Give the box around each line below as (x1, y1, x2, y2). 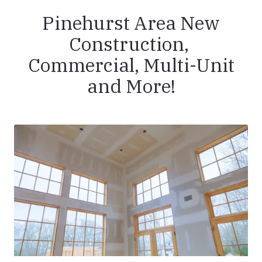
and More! (87, 74, 175, 99)
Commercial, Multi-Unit (27, 53, 235, 78)
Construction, (69, 32, 193, 57)
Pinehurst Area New (42, 11, 220, 36)
